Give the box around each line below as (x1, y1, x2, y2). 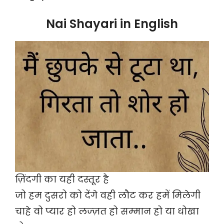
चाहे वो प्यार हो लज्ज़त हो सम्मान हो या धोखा (15, 205, 199, 218)
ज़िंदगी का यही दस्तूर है (15, 173, 109, 186)
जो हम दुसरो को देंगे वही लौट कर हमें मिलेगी (15, 189, 200, 202)
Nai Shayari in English (46, 15, 178, 32)
